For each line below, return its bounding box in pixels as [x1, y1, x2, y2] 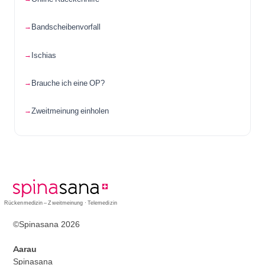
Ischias [31, 50, 56, 60]
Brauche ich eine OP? [31, 77, 105, 88]
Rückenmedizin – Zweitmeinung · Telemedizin [4, 199, 117, 206]
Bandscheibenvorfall [31, 22, 101, 32]
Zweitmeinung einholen [31, 105, 109, 115]
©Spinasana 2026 [13, 219, 80, 229]
